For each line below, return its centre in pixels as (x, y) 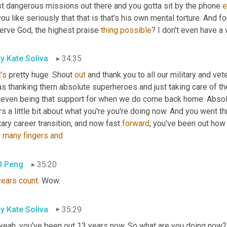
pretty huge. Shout (41, 75)
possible (136, 30)
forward (136, 124)
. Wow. (49, 181)
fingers (36, 136)
